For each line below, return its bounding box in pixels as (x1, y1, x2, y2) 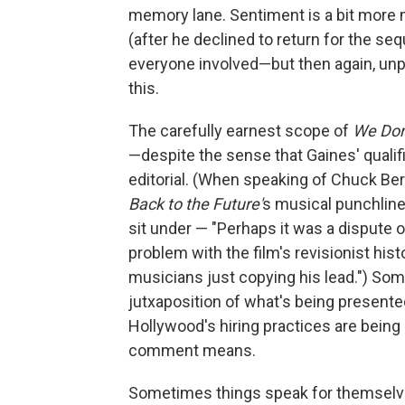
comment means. (128, 341, 256, 360)
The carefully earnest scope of (128, 121, 353, 140)
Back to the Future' (128, 194, 262, 213)
